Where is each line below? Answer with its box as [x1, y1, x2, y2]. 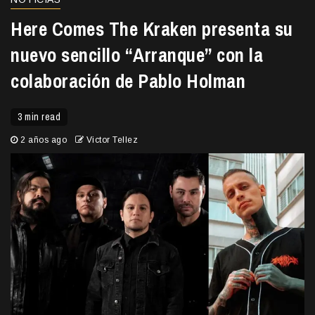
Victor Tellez [86, 135, 138, 146]
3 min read [18, 110, 60, 124]
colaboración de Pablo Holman [11, 68, 245, 94]
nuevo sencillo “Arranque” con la [11, 42, 263, 68]
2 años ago [18, 135, 70, 146]
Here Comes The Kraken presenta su [11, 16, 293, 42]
